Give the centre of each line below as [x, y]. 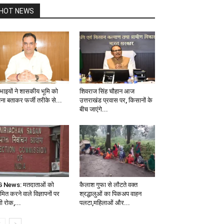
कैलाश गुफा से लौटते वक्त [108, 185]
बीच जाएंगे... [93, 109]
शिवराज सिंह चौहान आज [107, 91]
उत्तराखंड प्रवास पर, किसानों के [116, 100]
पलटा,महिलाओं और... [104, 203]
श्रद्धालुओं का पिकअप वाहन [110, 194]
